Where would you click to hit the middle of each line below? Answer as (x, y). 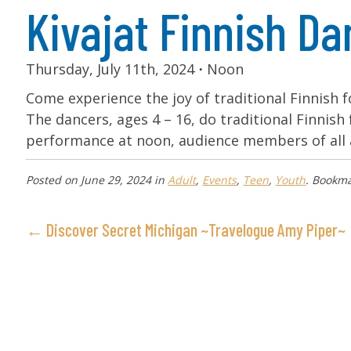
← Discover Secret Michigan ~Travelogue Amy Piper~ (186, 230)
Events (220, 180)
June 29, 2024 (116, 180)
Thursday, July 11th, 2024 (112, 69)
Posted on (52, 180)
